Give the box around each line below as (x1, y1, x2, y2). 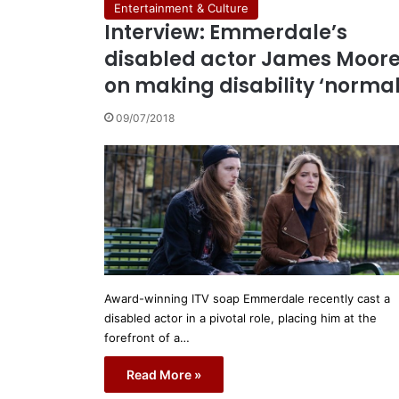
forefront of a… (104, 330, 190, 346)
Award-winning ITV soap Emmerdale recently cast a (104, 291, 390, 306)
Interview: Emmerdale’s (104, 19, 347, 46)
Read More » (126, 367, 201, 383)
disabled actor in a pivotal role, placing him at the (104, 311, 377, 326)
